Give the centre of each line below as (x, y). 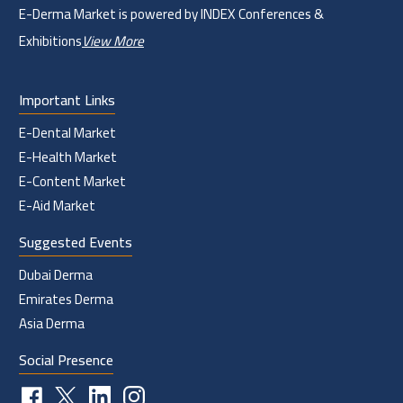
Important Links (67, 99)
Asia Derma (52, 323)
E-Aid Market (57, 205)
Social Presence (66, 360)
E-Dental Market (67, 133)
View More (113, 40)
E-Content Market (72, 181)
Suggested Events (76, 242)
